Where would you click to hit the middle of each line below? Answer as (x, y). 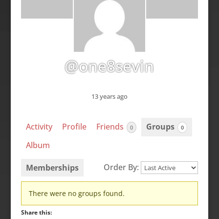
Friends (111, 127)
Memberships (52, 167)
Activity (39, 127)
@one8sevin (109, 66)
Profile (74, 127)
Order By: (121, 167)
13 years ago (109, 97)
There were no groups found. (77, 193)
